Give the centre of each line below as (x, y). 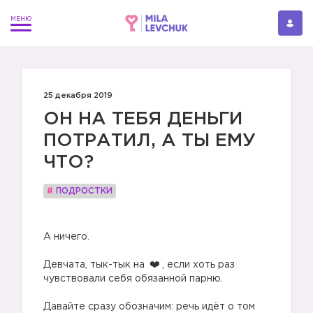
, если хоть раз (198, 265)
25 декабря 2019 (78, 96)
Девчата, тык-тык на (95, 265)
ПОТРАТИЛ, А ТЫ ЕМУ (150, 141)
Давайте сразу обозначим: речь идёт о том (149, 307)
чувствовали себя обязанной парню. (133, 279)
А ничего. (66, 237)
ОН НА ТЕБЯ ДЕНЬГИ (143, 119)
